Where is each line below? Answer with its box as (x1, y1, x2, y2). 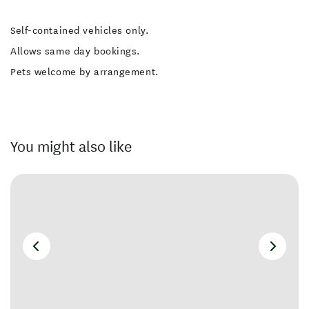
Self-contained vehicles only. (10, 23, 150, 37)
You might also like (10, 137, 132, 156)
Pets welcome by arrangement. (10, 65, 159, 79)
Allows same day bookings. (10, 44, 141, 58)
